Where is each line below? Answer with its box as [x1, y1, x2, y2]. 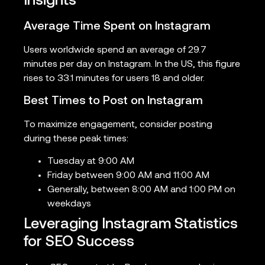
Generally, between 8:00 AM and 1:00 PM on [47, 185, 235, 195]
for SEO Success [24, 235, 134, 250]
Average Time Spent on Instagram [24, 20, 211, 33]
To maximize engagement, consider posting [24, 120, 212, 130]
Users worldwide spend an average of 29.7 [24, 45, 206, 55]
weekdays [47, 199, 91, 209]
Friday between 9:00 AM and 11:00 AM [47, 171, 209, 181]
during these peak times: [24, 134, 128, 144]
